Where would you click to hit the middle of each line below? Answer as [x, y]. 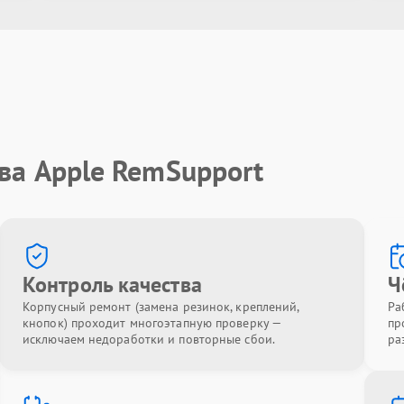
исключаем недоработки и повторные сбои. [149, 339]
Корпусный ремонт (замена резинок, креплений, [161, 307]
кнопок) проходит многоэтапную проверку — [152, 323]
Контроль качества [112, 285]
